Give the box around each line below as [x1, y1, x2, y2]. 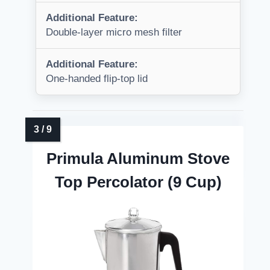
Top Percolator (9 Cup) [54, 173, 222, 192]
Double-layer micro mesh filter [46, 27, 182, 39]
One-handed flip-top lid [46, 73, 148, 85]
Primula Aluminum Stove [46, 149, 230, 168]
